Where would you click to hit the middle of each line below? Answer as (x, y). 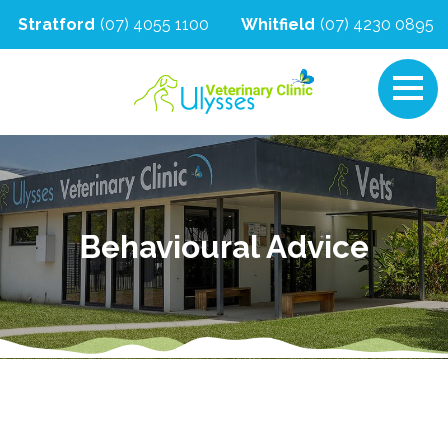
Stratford (56, 24)
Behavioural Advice (224, 247)
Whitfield (278, 24)
